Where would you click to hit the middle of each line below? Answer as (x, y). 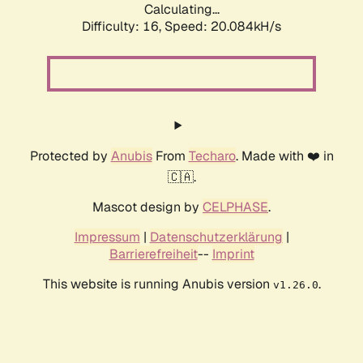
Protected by (70, 156)
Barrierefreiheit (153, 254)
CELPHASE (235, 207)
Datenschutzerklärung (216, 237)
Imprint (233, 254)
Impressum (107, 237)
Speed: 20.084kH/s (223, 27)
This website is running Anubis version (158, 284)
